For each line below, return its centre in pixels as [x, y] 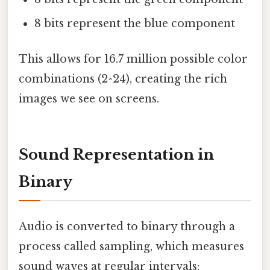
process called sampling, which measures [131, 247]
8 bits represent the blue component [135, 23]
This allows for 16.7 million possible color [133, 59]
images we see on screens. [89, 99]
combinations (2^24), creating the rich [123, 79]
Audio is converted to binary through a [127, 227]
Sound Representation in [116, 154]
